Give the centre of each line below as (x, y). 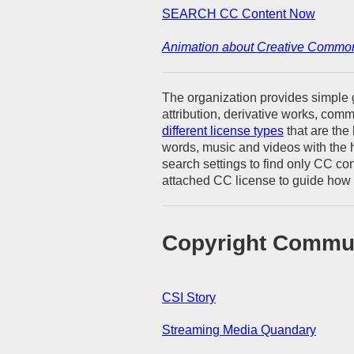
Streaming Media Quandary (239, 330)
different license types (223, 130)
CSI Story (189, 297)
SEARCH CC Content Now (239, 13)
